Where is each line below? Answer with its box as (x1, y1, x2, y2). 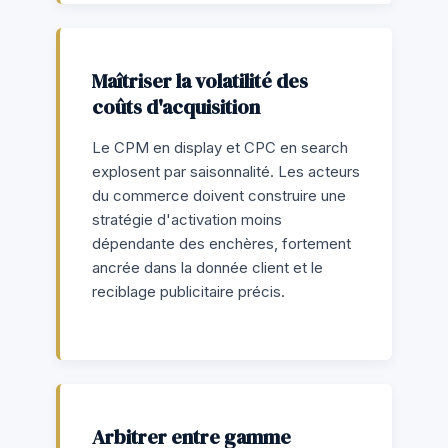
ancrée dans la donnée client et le (92, 257, 323, 277)
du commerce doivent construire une (92, 185, 346, 205)
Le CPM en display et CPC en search (92, 137, 348, 157)
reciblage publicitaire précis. (92, 281, 285, 301)
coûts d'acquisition (92, 92, 260, 121)
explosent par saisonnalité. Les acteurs (92, 161, 360, 181)
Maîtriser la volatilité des (92, 66, 308, 95)
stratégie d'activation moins (92, 209, 282, 229)
